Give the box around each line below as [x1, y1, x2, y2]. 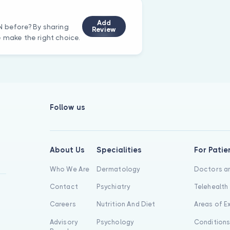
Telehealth [194, 183, 228, 191]
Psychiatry [96, 183, 131, 191]
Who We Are [49, 165, 90, 173]
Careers [49, 200, 76, 208]
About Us [49, 145, 85, 154]
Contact [49, 183, 78, 191]
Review [91, 26, 116, 34]
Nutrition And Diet [96, 200, 156, 208]
